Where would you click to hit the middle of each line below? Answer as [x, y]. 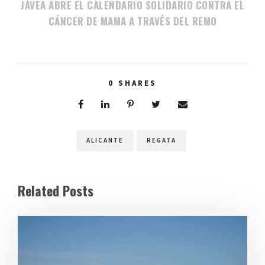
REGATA [161, 140]
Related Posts [56, 191]
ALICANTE [105, 140]
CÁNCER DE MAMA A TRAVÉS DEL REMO [132, 21]
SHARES [138, 83]
